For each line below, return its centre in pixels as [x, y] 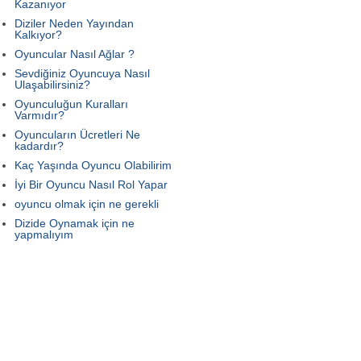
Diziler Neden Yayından [74, 23]
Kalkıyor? [38, 34]
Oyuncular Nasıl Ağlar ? [75, 54]
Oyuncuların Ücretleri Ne [77, 134]
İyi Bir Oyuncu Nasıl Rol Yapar [91, 184]
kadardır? [39, 145]
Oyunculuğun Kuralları [71, 104]
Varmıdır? [39, 115]
